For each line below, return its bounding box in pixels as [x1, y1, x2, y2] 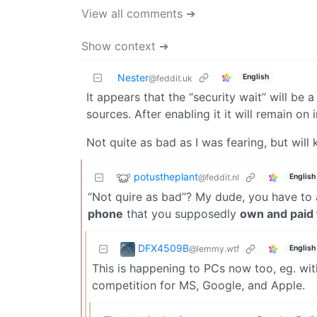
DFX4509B [138, 241, 189, 254]
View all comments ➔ [81, 6, 195, 21]
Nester [117, 71, 149, 83]
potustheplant [134, 170, 198, 183]
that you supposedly [123, 206, 240, 221]
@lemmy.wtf [189, 243, 239, 254]
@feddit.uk [149, 72, 192, 83]
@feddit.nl [198, 171, 239, 183]
